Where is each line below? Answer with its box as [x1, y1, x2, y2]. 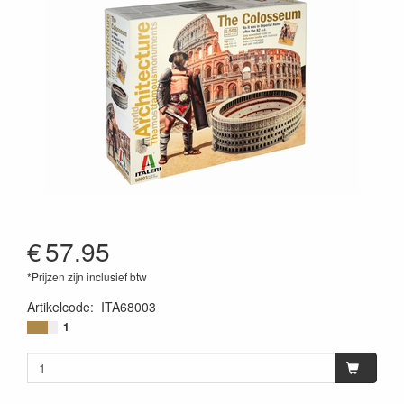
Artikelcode [27, 298, 90, 316]
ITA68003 [101, 298, 156, 316]
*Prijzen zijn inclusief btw [27, 269, 147, 284]
